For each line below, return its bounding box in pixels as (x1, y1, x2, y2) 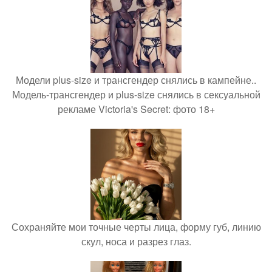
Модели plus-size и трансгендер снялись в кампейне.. (16, 73, 256, 87)
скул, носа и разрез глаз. (81, 234, 191, 248)
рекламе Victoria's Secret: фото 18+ (57, 102, 215, 116)
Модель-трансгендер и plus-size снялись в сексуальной (12, 87, 260, 101)
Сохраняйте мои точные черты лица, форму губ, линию (11, 220, 261, 234)
